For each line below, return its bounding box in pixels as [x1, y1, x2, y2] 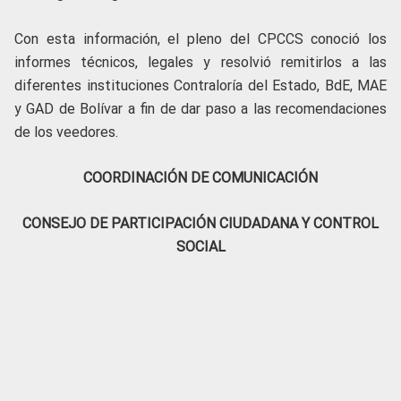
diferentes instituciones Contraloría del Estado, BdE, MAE [14, 77, 387, 95]
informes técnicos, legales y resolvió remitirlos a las [14, 54, 387, 72]
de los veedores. [14, 124, 118, 141]
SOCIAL [175, 238, 226, 256]
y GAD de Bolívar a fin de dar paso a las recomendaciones [14, 100, 387, 118]
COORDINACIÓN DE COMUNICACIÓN [83, 169, 318, 187]
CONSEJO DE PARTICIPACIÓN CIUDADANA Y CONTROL [22, 215, 379, 233]
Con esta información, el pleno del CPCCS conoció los [14, 30, 387, 48]
